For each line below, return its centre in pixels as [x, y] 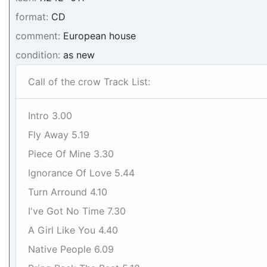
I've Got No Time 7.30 [77, 211]
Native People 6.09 [71, 249]
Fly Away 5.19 [59, 135]
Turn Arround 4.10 [68, 192]
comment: [38, 36]
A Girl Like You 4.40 [73, 230]
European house [98, 36]
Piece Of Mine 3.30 [71, 154]
